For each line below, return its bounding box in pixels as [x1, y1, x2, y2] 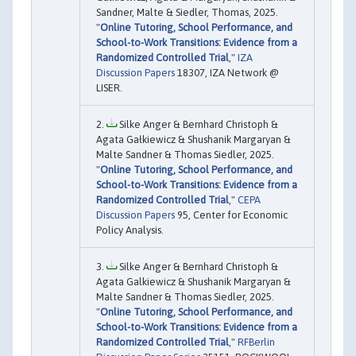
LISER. [96, 81, 122, 94]
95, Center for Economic [175, 208, 288, 221]
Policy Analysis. [96, 223, 164, 236]
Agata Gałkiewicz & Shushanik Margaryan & [96, 133, 291, 145]
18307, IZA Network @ [175, 66, 279, 79]
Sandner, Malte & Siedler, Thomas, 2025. [96, 6, 278, 18]
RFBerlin [238, 335, 275, 348]
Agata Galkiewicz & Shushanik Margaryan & [96, 275, 291, 288]
